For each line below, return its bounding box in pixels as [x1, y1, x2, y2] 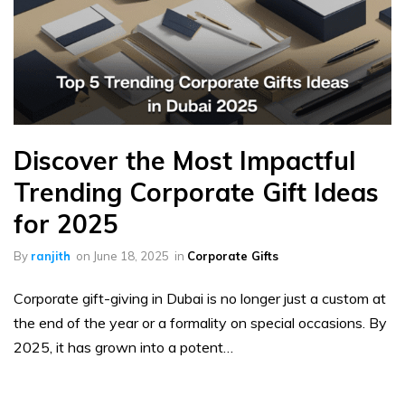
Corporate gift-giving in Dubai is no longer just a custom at [14, 289, 386, 308]
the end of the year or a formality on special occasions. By [14, 314, 387, 333]
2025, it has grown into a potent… [14, 338, 233, 357]
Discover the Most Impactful [14, 145, 355, 177]
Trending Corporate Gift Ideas [14, 176, 379, 209]
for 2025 [14, 208, 118, 240]
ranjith [31, 249, 71, 264]
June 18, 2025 [93, 249, 169, 264]
